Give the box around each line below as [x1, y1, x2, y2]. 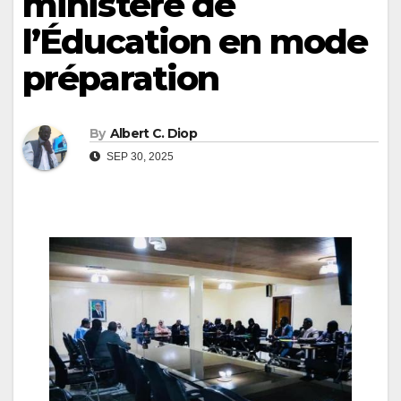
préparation [22, 57, 219, 99]
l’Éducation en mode [22, 21, 367, 63]
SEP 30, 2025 [104, 150, 174, 164]
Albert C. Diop [109, 125, 197, 142]
